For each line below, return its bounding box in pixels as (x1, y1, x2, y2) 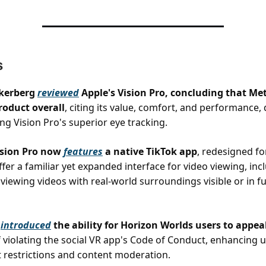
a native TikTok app (103, 145, 197, 158)
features (64, 145, 103, 158)
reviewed (37, 86, 79, 99)
